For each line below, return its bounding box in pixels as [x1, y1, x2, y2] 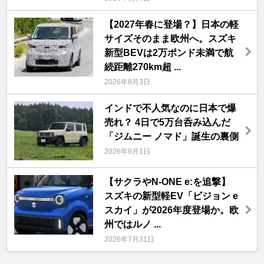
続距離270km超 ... [104, 61, 181, 72]
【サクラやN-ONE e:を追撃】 [104, 177, 230, 187]
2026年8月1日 [104, 147, 150, 156]
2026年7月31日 [104, 235, 154, 244]
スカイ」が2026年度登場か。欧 [104, 205, 239, 216]
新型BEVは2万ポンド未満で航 [104, 47, 233, 58]
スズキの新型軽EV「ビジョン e [104, 191, 238, 202]
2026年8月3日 [104, 77, 150, 86]
